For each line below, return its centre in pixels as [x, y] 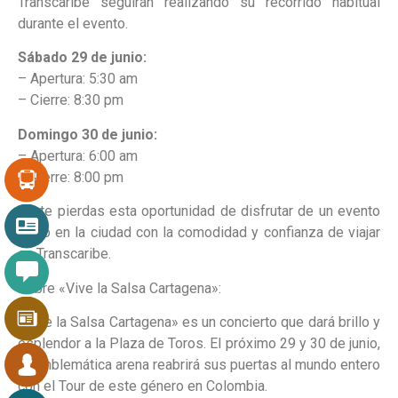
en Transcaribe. [64, 254]
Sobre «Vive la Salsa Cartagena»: [119, 288]
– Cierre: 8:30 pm [71, 100]
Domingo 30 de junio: [88, 134]
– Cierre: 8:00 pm [71, 177]
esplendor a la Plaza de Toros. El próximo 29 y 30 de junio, [199, 344]
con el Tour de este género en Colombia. [143, 386]
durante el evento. [73, 24]
